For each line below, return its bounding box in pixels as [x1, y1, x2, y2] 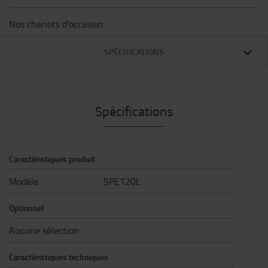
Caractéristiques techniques [9, 251, 108, 263]
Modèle [9, 175, 38, 188]
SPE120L [103, 175, 141, 188]
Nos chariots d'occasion [9, 17, 103, 31]
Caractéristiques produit [9, 153, 95, 165]
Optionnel [9, 202, 44, 214]
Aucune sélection [9, 224, 79, 237]
